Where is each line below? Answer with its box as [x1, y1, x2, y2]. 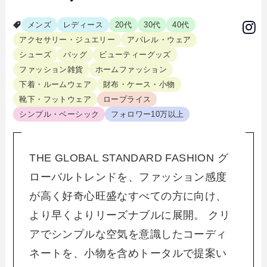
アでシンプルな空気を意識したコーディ [29, 228, 227, 240]
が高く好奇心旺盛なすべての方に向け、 [29, 190, 227, 202]
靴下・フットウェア [19, 94, 92, 104]
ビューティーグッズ [99, 49, 171, 59]
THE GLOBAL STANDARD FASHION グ [29, 151, 228, 164]
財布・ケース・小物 [103, 79, 175, 89]
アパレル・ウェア [127, 35, 191, 44]
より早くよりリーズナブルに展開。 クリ [29, 209, 230, 221]
